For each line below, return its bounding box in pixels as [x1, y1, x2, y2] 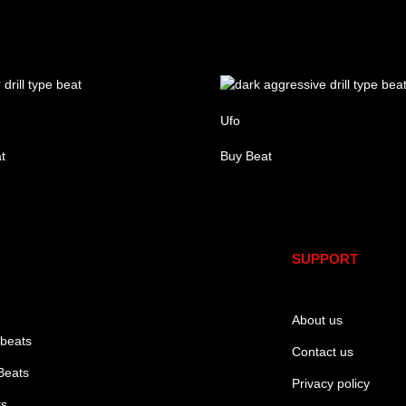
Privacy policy [291, 376, 370, 391]
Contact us [291, 343, 353, 359]
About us [291, 312, 343, 327]
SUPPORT [291, 250, 358, 266]
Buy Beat [220, 148, 273, 163]
